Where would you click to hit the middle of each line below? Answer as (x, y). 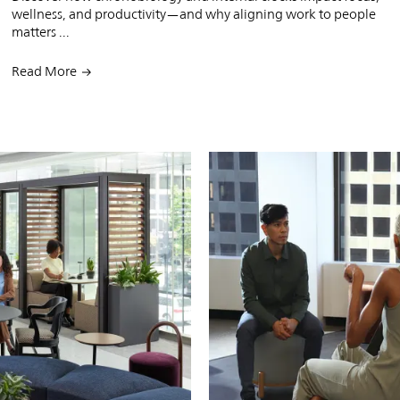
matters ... (41, 31)
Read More (45, 71)
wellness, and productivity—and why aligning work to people (194, 13)
